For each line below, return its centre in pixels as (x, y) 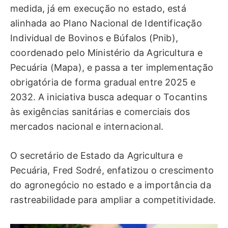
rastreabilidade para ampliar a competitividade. (113, 199)
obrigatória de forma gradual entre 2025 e (103, 82)
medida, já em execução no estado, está (98, 9)
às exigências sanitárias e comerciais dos (100, 112)
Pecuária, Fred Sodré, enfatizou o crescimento (112, 170)
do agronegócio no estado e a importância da (111, 185)
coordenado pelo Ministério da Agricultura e (106, 53)
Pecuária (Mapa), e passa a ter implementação (112, 68)
